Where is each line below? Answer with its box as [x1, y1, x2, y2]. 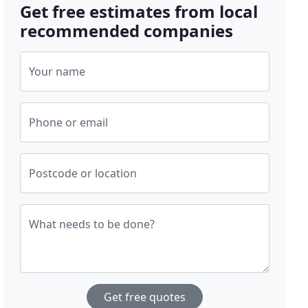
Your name [29, 64, 86, 80]
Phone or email [29, 115, 109, 131]
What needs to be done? [29, 217, 155, 232]
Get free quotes [104, 289, 186, 305]
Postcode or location [29, 166, 137, 181]
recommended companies [20, 19, 234, 43]
